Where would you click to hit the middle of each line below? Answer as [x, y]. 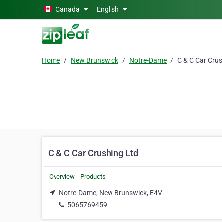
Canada [68, 9]
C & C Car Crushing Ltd [93, 153]
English [109, 9]
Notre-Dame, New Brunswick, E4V [111, 193]
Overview [62, 177]
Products [93, 177]
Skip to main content [36, 8]
